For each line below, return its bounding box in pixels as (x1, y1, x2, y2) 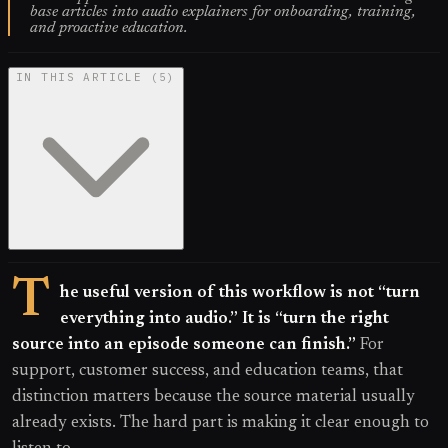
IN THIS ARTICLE (16, 70, 143, 85)
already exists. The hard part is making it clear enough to (12, 414, 429, 431)
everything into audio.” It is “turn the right (59, 310, 389, 327)
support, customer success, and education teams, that (12, 362, 403, 379)
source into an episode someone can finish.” (12, 336, 356, 353)
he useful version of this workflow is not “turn (59, 284, 420, 301)
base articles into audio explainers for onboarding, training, (30, 4, 416, 21)
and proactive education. (30, 20, 188, 37)
